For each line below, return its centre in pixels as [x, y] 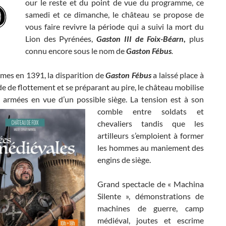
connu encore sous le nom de [75, 50]
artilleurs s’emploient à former [151, 135]
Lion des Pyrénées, [61, 38]
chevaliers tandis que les [151, 123]
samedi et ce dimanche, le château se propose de [115, 14]
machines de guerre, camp [151, 208]
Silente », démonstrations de [151, 196]
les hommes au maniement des [151, 147]
